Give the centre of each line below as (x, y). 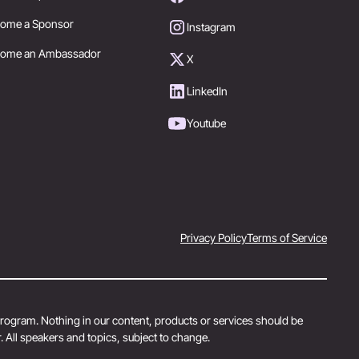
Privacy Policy (214, 237)
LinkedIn (208, 91)
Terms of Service (287, 237)
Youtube (207, 123)
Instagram (212, 27)
